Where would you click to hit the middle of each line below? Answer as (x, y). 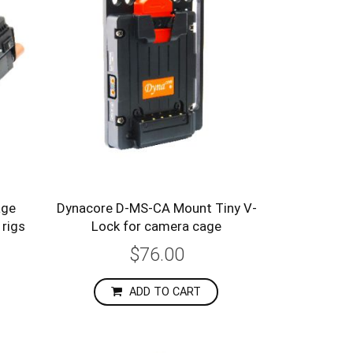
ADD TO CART (165, 292)
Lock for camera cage (157, 227)
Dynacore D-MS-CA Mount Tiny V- (156, 208)
